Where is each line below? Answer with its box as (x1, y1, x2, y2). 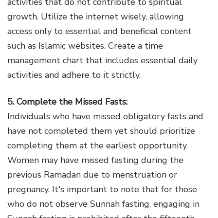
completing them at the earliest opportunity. (7, 139, 188, 151)
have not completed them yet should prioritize (7, 125, 195, 137)
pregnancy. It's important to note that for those (7, 183, 197, 195)
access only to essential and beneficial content (7, 25, 192, 37)
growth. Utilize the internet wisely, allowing (7, 10, 184, 22)
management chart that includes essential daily (7, 54, 198, 66)
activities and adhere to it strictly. (7, 69, 141, 81)
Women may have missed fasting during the (7, 154, 183, 166)
